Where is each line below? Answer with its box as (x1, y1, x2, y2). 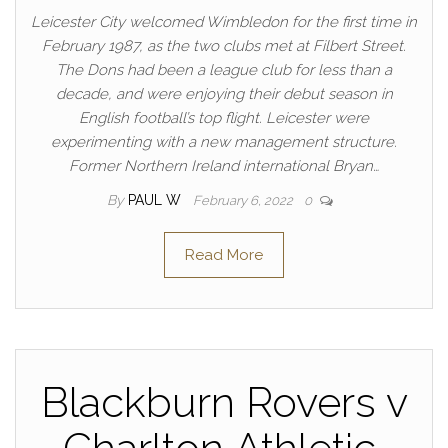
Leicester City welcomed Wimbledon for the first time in (31, 13, 417, 31)
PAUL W (128, 192, 185, 208)
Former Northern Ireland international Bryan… (69, 157, 379, 175)
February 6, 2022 (193, 193, 296, 208)
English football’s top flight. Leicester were (79, 109, 369, 127)
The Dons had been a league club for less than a (56, 61, 392, 79)
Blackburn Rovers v (40, 378, 408, 427)
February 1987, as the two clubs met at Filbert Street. (42, 37, 406, 55)
